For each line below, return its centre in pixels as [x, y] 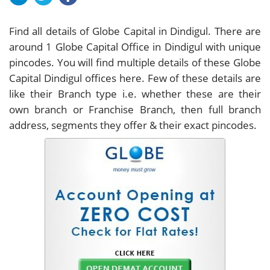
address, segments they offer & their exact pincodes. [133, 125]
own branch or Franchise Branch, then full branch [135, 109]
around [28, 46]
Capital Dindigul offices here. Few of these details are [135, 78]
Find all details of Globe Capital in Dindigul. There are [135, 31]
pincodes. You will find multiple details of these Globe [135, 62]
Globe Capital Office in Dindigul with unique [156, 46]
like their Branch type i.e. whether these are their [135, 93]
